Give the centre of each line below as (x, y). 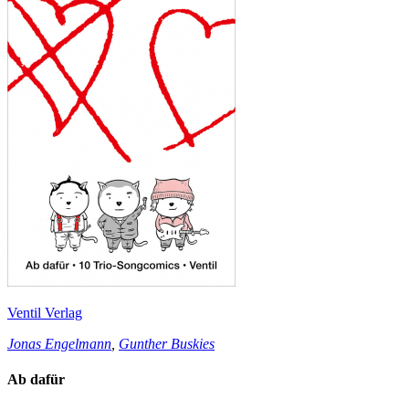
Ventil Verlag (45, 312)
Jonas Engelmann (59, 343)
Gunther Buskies (167, 343)
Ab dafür (36, 380)
